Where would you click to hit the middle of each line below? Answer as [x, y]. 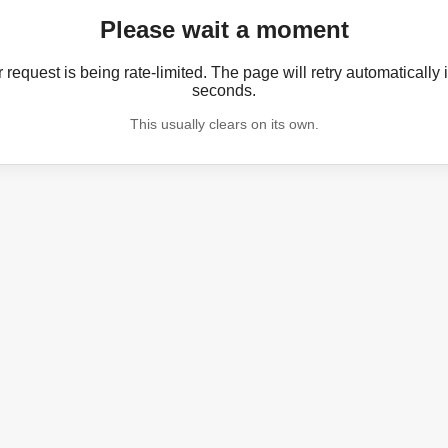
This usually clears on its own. [224, 123]
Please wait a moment [224, 29]
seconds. [224, 90]
